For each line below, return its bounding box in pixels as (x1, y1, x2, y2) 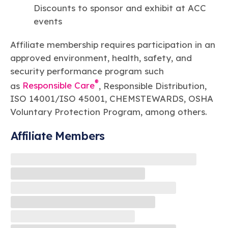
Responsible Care (22, 80, 95, 91)
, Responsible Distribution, (99, 80, 207, 91)
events (34, 15, 65, 26)
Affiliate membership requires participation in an (10, 39, 215, 50)
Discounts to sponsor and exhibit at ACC (34, 2, 206, 13)
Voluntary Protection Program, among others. (10, 106, 207, 118)
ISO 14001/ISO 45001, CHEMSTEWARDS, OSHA (10, 93, 213, 104)
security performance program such (10, 65, 164, 76)
